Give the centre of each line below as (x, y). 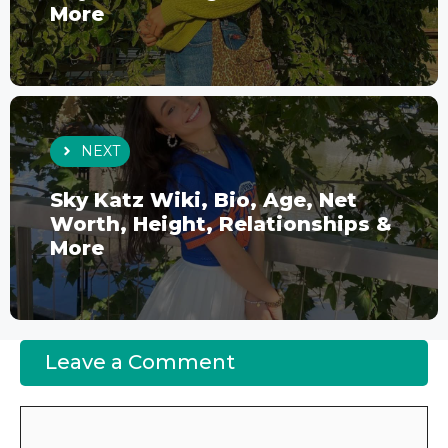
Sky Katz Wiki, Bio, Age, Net (203, 199)
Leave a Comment (140, 361)
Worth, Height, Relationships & (221, 223)
